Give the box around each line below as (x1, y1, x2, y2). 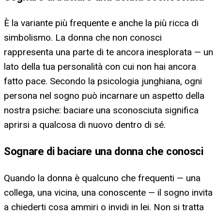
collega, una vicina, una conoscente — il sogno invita (4, 186, 213, 198)
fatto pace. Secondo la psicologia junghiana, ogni (4, 76, 202, 87)
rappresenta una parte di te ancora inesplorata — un (4, 46, 213, 58)
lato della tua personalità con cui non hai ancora (4, 61, 196, 73)
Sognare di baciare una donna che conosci (4, 145, 203, 158)
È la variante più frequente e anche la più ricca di (4, 17, 199, 29)
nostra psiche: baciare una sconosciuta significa (4, 105, 199, 116)
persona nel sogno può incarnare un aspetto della (4, 90, 204, 102)
